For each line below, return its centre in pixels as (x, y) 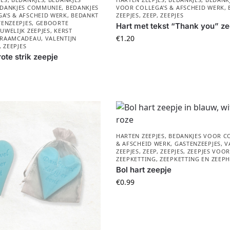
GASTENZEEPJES (197, 144)
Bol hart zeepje (143, 170)
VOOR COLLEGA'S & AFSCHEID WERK (170, 8)
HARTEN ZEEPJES (140, 136)
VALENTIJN (61, 39)
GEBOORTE (52, 23)
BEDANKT (85, 15)
